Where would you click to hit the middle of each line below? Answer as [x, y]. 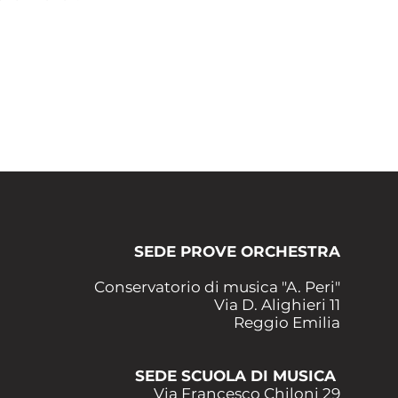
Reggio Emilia [287, 322]
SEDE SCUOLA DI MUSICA [238, 376]
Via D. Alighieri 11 [278, 305]
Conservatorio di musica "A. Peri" [218, 287]
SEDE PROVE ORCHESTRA [238, 251]
